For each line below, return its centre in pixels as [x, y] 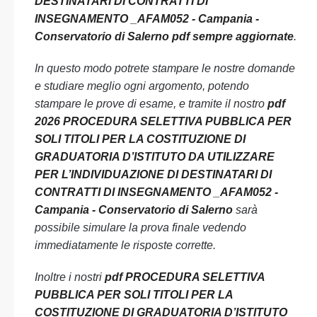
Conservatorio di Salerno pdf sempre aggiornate [164, 36]
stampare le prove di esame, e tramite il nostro [151, 104]
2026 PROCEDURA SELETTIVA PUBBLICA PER [163, 121]
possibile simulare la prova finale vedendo [140, 227]
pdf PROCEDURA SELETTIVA [185, 277]
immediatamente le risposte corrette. [125, 245]
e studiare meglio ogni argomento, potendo [142, 86]
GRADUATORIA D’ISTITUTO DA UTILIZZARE [155, 157]
